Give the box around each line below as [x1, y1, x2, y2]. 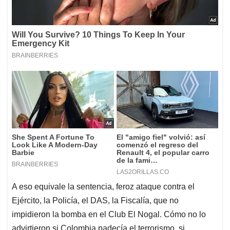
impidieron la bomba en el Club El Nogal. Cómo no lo [12, 209, 206, 219]
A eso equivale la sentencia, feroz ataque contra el [12, 182, 195, 191]
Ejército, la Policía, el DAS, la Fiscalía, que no [12, 196, 179, 205]
